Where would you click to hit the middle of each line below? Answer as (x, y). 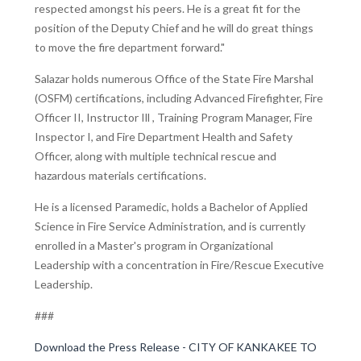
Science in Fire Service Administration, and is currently (170, 226)
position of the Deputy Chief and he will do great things (174, 27)
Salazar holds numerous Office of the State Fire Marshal (174, 78)
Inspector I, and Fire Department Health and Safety (164, 136)
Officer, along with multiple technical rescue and (156, 156)
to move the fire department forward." (130, 47)
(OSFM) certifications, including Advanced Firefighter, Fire (179, 98)
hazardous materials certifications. (120, 175)
